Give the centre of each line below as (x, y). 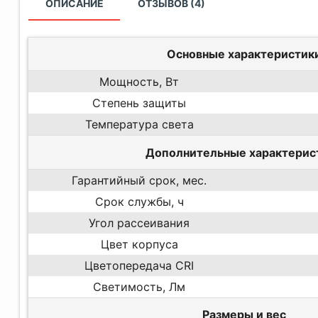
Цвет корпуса (139, 244)
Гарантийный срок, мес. (139, 180)
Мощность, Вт (139, 82)
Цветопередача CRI (139, 265)
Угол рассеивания (139, 223)
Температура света (139, 125)
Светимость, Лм (139, 286)
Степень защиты (139, 103)
